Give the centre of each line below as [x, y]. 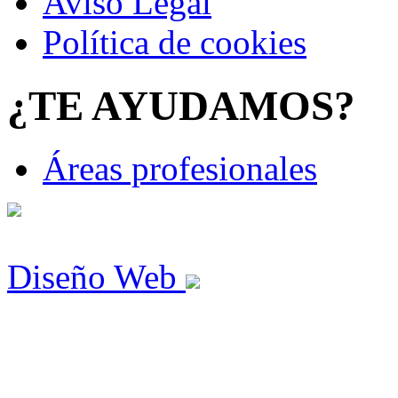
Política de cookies [175, 43]
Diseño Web [96, 277]
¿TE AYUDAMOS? [181, 105]
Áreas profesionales [180, 169]
